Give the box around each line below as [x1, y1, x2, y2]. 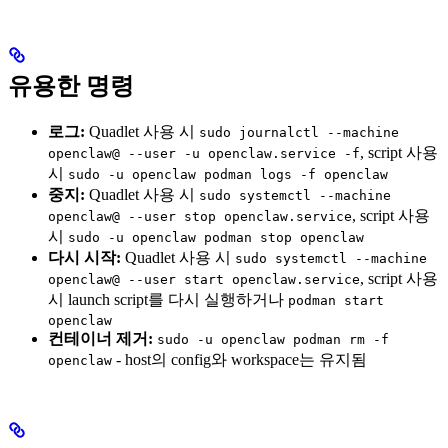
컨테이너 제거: [48, 329, 153, 347]
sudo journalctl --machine [199, 124, 399, 140]
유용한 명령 [8, 73, 134, 100]
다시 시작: [48, 248, 121, 266]
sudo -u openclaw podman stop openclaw [68, 229, 364, 245]
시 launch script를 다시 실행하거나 [48, 290, 288, 308]
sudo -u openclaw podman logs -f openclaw [68, 166, 388, 182]
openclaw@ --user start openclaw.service [48, 271, 360, 287]
